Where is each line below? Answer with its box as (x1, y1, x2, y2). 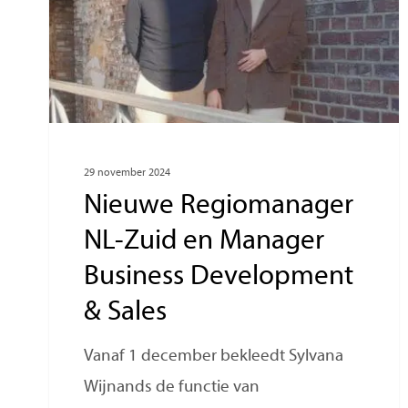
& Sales (84, 299, 168, 328)
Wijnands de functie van (84, 379, 260, 397)
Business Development (84, 263, 354, 292)
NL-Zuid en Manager (84, 228, 325, 257)
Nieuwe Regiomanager (84, 192, 354, 221)
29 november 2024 (84, 168, 171, 179)
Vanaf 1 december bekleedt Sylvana (84, 348, 344, 366)
